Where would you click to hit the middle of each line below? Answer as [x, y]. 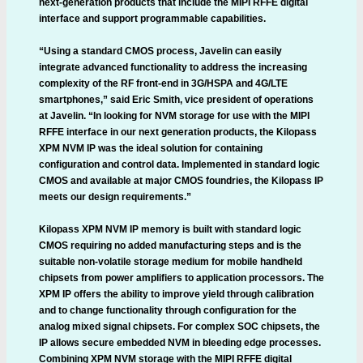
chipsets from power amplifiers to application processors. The [181, 278]
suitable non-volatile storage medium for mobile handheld [171, 262]
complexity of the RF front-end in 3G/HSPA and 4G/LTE [163, 83]
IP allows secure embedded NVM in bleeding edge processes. [180, 343]
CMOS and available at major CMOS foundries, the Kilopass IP [181, 181]
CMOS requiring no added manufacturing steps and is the [170, 246]
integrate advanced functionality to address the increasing [173, 67]
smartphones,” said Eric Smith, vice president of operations [176, 100]
